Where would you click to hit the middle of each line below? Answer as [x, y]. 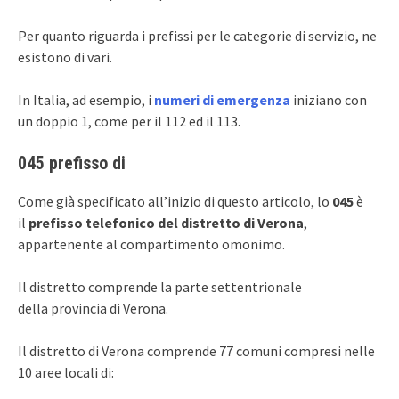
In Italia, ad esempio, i [86, 99]
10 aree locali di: [66, 372]
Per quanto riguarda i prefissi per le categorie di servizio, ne [197, 35]
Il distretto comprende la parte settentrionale [160, 286]
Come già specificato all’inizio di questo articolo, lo [175, 201]
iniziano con [329, 99]
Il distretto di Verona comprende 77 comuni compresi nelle [196, 350]
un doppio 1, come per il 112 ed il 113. [129, 121]
